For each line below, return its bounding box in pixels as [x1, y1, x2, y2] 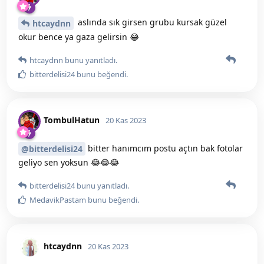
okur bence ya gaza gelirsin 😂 [18, 31, 139, 42]
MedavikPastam [29, 194, 86, 206]
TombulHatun [44, 114, 100, 126]
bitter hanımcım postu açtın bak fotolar [85, 142, 243, 154]
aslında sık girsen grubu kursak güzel [75, 16, 227, 28]
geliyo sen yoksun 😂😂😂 [18, 157, 119, 169]
